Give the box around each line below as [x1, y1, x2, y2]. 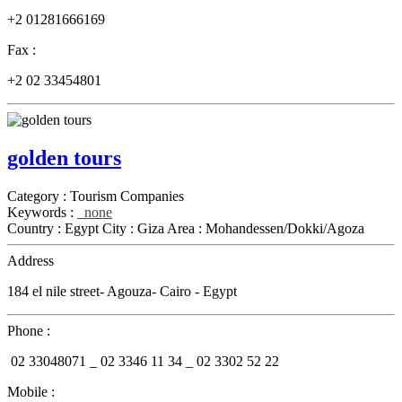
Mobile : [7, 384, 55, 400]
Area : [167, 221, 205, 237]
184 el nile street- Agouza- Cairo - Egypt [7, 284, 237, 300]
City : [102, 221, 137, 237]
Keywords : [7, 205, 77, 221]
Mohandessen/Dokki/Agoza [205, 221, 364, 237]
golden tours [7, 146, 121, 170]
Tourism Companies [70, 188, 184, 205]
